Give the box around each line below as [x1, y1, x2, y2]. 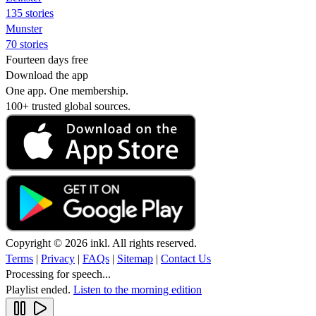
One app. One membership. [6, 84, 128, 97]
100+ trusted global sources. [6, 99, 130, 112]
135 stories [6, 6, 54, 19]
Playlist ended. [6, 283, 73, 296]
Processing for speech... [6, 267, 111, 280]
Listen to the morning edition [73, 283, 202, 296]
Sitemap [117, 252, 153, 265]
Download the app [6, 68, 88, 81]
